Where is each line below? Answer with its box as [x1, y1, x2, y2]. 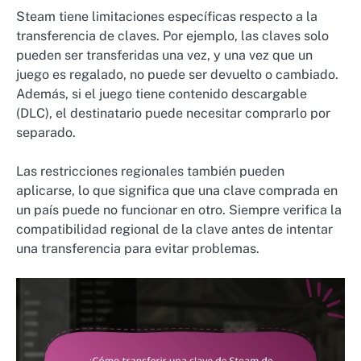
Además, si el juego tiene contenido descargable [16, 85, 307, 102]
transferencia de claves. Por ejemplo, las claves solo [16, 27, 329, 44]
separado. [16, 124, 76, 140]
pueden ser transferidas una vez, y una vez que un [16, 47, 313, 63]
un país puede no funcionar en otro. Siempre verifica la [16, 202, 342, 218]
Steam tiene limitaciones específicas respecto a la [16, 8, 317, 24]
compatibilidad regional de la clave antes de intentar [16, 222, 333, 238]
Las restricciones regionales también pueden [16, 164, 284, 180]
